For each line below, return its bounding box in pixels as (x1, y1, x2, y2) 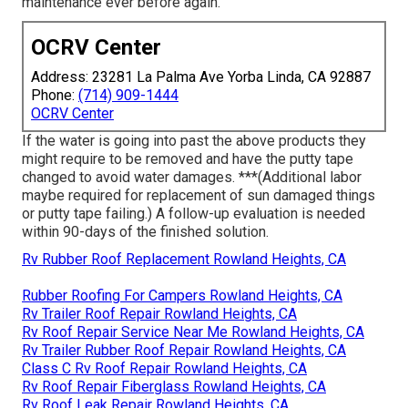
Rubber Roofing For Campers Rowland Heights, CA (22, 287, 342, 305)
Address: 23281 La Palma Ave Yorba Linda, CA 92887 (31, 68, 371, 87)
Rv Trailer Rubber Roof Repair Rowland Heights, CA (22, 342, 346, 360)
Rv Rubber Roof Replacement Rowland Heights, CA (22, 250, 346, 269)
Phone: (31, 87, 78, 105)
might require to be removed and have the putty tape (22, 150, 353, 168)
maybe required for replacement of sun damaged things (22, 187, 375, 205)
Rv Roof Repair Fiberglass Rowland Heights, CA (22, 378, 326, 396)
